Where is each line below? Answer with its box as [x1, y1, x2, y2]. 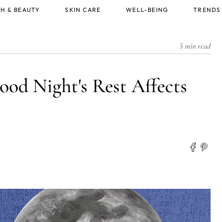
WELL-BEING [126, 6, 168, 13]
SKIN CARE [65, 6, 101, 13]
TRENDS [193, 6, 221, 13]
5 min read [179, 41, 211, 51]
